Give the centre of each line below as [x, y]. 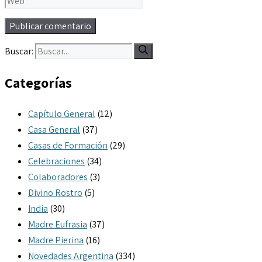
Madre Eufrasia [58, 224]
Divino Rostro [55, 192]
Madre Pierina [56, 240]
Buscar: [19, 51]
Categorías [38, 82]
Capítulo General [62, 113]
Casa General [54, 129]
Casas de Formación [68, 145]
